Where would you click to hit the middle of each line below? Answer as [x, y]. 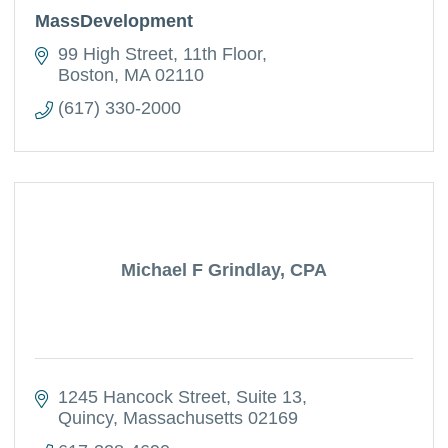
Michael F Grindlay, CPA [224, 270]
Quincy [85, 418]
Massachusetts [182, 418]
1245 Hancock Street [141, 397]
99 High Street [115, 54]
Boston [85, 75]
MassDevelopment [114, 21]
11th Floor [222, 54]
